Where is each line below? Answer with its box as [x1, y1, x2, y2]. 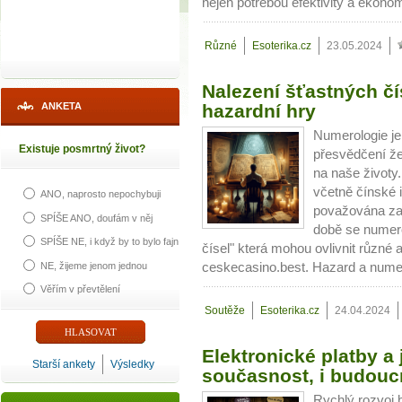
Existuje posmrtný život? [19, 143, 145, 155]
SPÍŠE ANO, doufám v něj [40, 212, 153, 223]
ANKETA [41, 100, 82, 111]
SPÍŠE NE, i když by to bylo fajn [40, 236, 179, 248]
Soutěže [205, 304, 245, 317]
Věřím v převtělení [40, 283, 120, 294]
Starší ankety [32, 358, 95, 371]
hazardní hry [202, 100, 316, 121]
